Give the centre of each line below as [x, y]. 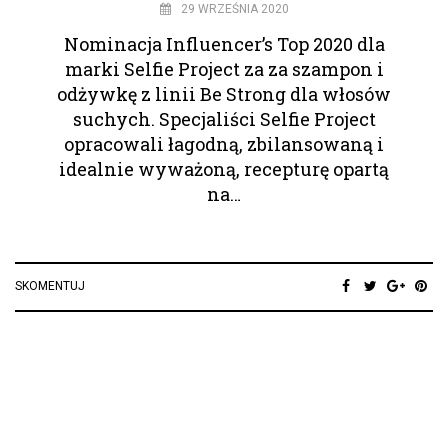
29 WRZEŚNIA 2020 [234, 9]
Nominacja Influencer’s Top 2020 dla [224, 44]
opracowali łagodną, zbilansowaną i [224, 144]
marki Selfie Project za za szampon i [224, 69]
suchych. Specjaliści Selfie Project [224, 119]
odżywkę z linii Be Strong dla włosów [224, 94]
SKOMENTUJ [50, 286]
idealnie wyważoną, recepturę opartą [224, 169]
